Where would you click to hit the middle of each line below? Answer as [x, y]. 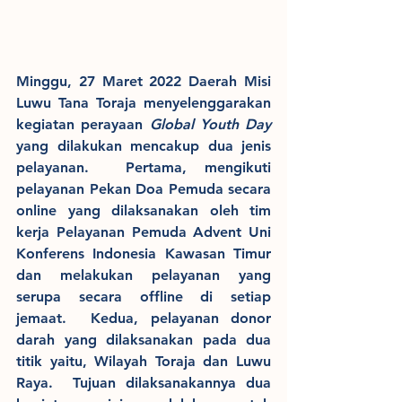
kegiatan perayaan [83, 125]
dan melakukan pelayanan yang [144, 275]
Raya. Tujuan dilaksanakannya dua [144, 383]
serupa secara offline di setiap [144, 297]
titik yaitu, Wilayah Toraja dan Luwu [144, 362]
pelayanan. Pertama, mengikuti [144, 168]
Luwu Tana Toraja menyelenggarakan [144, 103]
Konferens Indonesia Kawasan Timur [144, 254]
